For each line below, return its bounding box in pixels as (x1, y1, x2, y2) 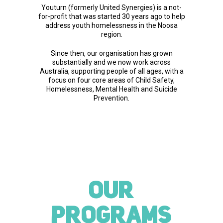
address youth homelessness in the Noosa (45, 21, 178, 29)
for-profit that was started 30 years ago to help (38, 12, 185, 20)
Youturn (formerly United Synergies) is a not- (41, 3, 182, 11)
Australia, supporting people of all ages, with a (39, 67, 184, 75)
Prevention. (94, 94, 129, 102)
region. (101, 30, 122, 38)
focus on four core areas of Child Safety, (48, 76, 175, 84)
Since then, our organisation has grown (50, 49, 173, 57)
